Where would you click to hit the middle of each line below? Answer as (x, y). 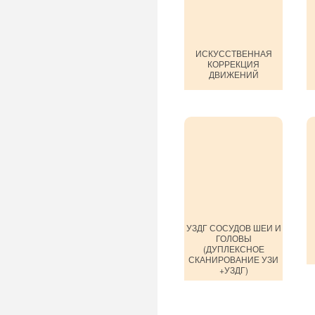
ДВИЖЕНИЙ (233, 74)
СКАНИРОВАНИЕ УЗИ (233, 259)
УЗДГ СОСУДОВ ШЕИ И (233, 227)
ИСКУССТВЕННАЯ (233, 53)
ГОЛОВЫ (233, 238)
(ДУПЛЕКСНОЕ (233, 249)
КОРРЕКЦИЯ (233, 64)
